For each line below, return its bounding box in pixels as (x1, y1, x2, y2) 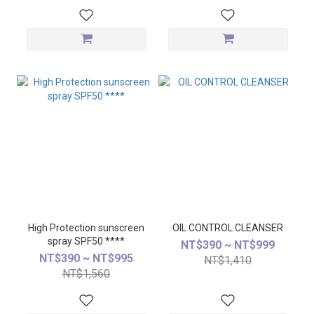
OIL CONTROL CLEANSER (172, 222, 283, 233)
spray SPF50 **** (48, 235, 125, 247)
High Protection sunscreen (28, 222, 98, 233)
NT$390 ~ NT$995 (39, 252, 133, 265)
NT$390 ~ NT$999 (181, 238, 275, 252)
